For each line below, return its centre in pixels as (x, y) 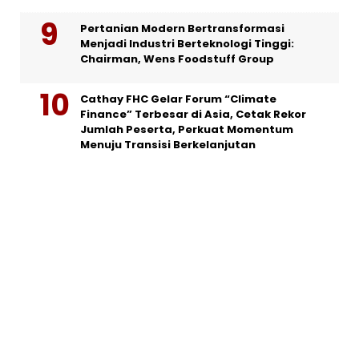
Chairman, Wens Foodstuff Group (177, 58)
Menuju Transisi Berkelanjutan (168, 144)
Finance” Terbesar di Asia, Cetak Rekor (193, 114)
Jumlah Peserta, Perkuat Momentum (187, 129)
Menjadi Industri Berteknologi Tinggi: (187, 43)
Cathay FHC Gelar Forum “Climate (178, 99)
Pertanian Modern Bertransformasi (182, 28)
